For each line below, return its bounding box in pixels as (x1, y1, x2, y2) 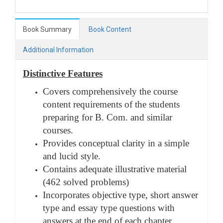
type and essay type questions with (43, 203, 175, 213)
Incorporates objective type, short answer (43, 190, 198, 200)
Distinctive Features (23, 68, 103, 79)
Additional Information (23, 46, 94, 54)
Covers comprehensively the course (43, 86, 178, 97)
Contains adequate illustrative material (43, 164, 187, 174)
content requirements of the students (43, 99, 180, 110)
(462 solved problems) (43, 177, 129, 187)
